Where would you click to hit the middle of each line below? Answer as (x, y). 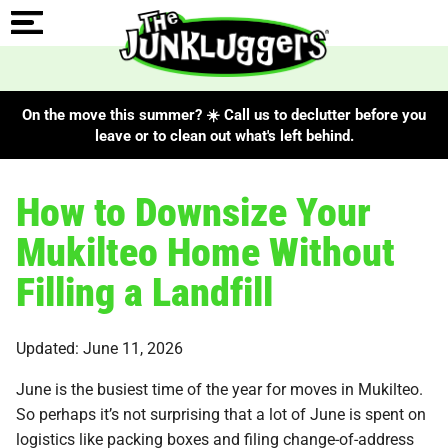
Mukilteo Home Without (205, 250)
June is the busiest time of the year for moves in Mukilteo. (219, 388)
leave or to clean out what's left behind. (224, 134)
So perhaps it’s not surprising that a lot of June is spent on (221, 413)
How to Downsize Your (193, 210)
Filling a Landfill (144, 290)
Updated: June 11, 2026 (99, 347)
